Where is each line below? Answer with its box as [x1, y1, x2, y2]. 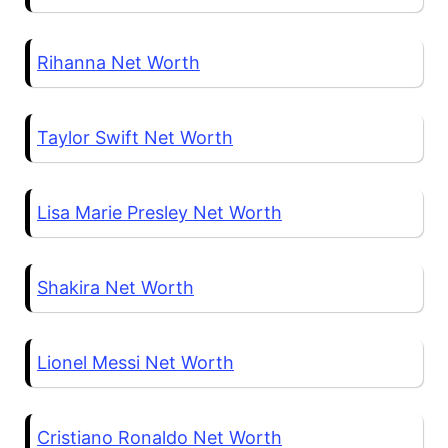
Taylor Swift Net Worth [37, 127, 233, 149]
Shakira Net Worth [37, 277, 194, 299]
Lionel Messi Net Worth [37, 352, 234, 374]
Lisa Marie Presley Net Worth [37, 202, 282, 224]
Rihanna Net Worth [37, 52, 200, 74]
